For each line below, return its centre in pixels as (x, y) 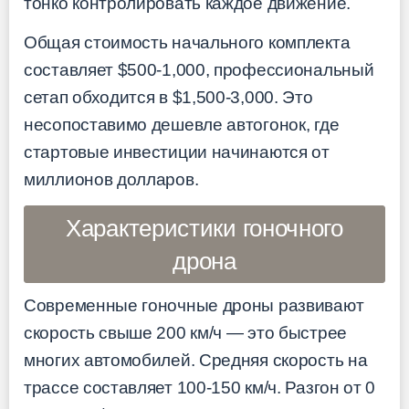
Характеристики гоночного (204, 228)
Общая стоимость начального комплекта (187, 42)
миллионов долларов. (111, 179)
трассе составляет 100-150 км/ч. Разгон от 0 (200, 388)
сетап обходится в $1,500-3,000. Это (168, 97)
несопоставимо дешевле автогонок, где (182, 124)
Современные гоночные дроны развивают (194, 306)
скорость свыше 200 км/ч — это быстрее (185, 333)
